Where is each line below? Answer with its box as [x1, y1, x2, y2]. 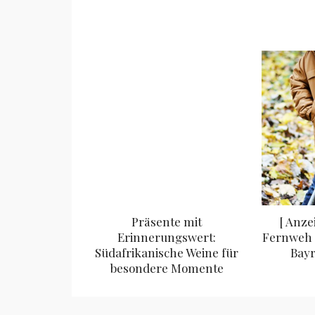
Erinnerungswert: [117, 229, 216, 245]
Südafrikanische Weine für [95, 244, 238, 260]
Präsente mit [131, 213, 202, 229]
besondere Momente [110, 259, 224, 276]
